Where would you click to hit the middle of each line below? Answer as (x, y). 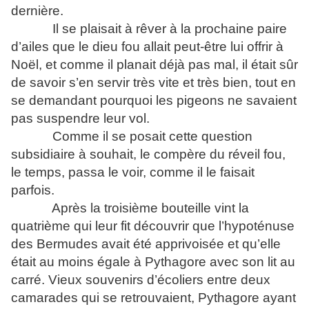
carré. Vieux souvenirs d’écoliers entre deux (141, 280)
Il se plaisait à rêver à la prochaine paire (168, 29)
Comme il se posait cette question (151, 136)
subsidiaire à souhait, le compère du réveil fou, (148, 154)
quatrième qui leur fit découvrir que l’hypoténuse (153, 226)
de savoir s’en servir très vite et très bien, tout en (153, 82)
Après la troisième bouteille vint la (149, 208)
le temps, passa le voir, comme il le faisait (133, 172)
